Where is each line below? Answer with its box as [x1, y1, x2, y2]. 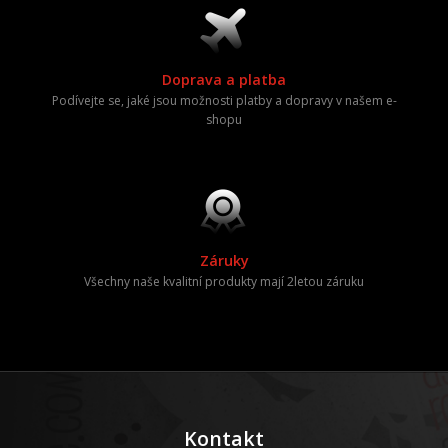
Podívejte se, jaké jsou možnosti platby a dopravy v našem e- [51, 92, 397, 109]
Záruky [199, 251, 249, 270]
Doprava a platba [162, 70, 286, 89]
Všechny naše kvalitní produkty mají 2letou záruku [84, 273, 364, 290]
